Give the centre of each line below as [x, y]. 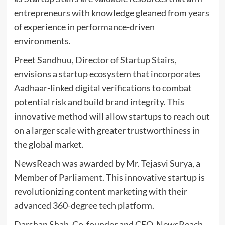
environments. [42, 41]
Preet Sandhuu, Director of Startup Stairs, [95, 60]
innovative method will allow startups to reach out [112, 116]
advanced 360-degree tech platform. [85, 206]
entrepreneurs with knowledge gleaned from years [111, 13]
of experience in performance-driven [84, 27]
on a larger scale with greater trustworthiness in [107, 130]
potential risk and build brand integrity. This [99, 102]
